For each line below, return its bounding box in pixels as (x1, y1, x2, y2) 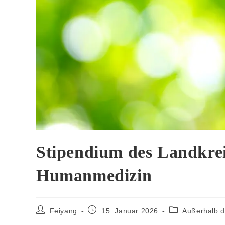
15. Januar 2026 (101, 207, 159, 215)
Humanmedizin (36, 166, 152, 185)
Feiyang (49, 207, 77, 215)
